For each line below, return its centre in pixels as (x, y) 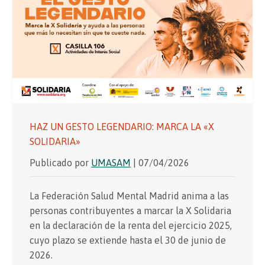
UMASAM (111, 162)
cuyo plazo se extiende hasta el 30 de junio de (128, 240)
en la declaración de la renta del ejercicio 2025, (131, 225)
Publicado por (60, 162)
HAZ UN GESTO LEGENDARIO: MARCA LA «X (122, 126)
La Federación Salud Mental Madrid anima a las (129, 195)
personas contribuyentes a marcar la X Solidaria (130, 210)
